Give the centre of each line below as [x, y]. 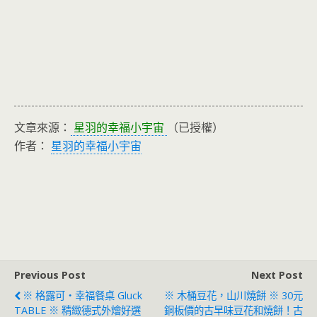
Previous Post [50, 275]
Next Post [277, 275]
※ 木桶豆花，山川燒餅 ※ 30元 [234, 295]
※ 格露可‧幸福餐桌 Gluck [82, 295]
